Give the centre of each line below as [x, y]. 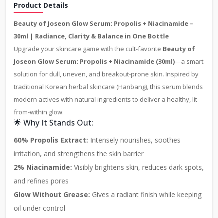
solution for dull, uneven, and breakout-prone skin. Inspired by [106, 74]
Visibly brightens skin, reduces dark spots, [138, 167]
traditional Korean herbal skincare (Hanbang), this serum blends [108, 87]
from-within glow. [39, 112]
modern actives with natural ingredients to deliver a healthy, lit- [106, 100]
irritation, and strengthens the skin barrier [79, 154]
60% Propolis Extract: [51, 140]
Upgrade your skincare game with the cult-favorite [88, 49]
